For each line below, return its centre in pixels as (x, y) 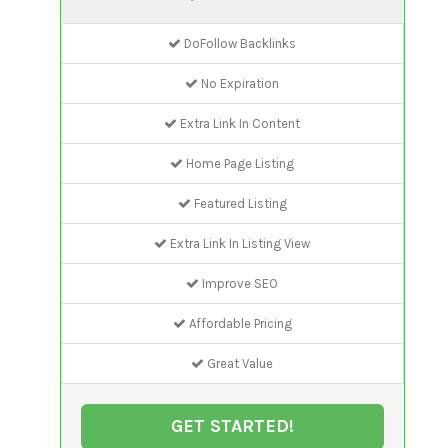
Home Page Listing (239, 163)
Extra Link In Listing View (239, 243)
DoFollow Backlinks (239, 43)
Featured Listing (238, 203)
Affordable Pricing (238, 323)
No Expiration (239, 83)
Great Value (239, 363)
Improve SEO (239, 283)
